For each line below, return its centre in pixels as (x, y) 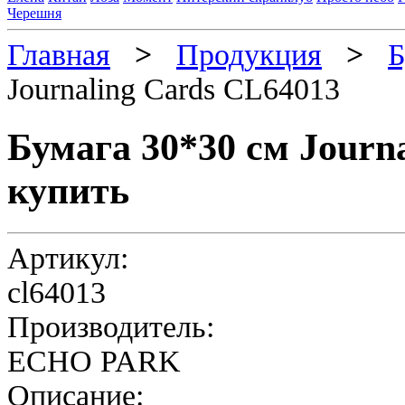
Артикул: (68, 258)
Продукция (249, 55)
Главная (59, 55)
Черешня (34, 13)
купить (68, 191)
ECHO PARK (94, 361)
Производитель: (111, 326)
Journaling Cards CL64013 (174, 89)
